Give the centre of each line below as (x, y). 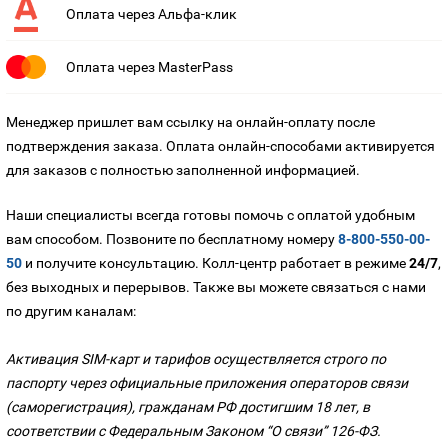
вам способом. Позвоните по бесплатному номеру (172, 239)
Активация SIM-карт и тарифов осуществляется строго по (196, 359)
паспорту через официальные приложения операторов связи (207, 383)
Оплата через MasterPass (149, 67)
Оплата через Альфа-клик (151, 13)
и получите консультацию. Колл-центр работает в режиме (215, 263)
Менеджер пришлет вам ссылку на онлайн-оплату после (190, 122)
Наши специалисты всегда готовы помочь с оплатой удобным (210, 215)
